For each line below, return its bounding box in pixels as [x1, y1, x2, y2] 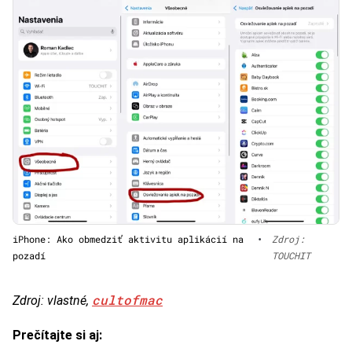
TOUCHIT [272, 249, 311, 262]
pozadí [13, 249, 46, 262]
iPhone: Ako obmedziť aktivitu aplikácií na [13, 233, 244, 246]
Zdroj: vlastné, [13, 293, 92, 309]
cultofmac [92, 291, 163, 309]
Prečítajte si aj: [13, 328, 102, 343]
